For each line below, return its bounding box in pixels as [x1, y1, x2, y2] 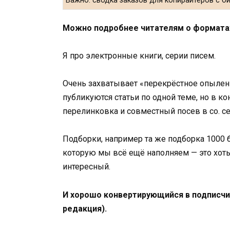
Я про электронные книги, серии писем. [63, 50, 216, 61]
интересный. [63, 162, 110, 172]
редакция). [63, 203, 107, 214]
